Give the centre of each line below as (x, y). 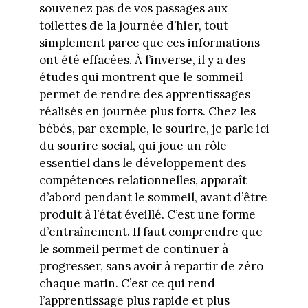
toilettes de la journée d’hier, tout (133, 26)
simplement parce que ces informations (149, 43)
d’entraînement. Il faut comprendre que (151, 232)
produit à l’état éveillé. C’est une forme (147, 215)
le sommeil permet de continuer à (133, 249)
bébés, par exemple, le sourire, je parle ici (154, 129)
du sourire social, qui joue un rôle (133, 146)
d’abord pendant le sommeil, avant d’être (153, 198)
